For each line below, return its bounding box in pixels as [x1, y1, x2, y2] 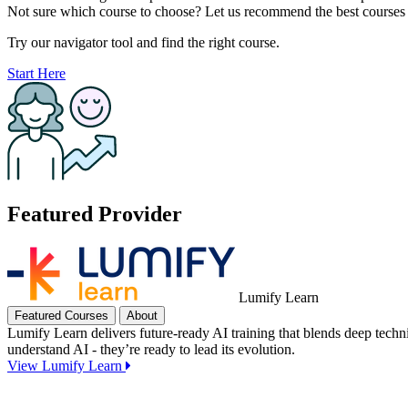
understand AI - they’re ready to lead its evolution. [7, 341, 295, 357]
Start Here [7, 65, 66, 81]
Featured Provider [7, 201, 182, 226]
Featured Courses [15, 308, 108, 322]
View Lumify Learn [7, 357, 122, 373]
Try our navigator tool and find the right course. [7, 34, 280, 50]
